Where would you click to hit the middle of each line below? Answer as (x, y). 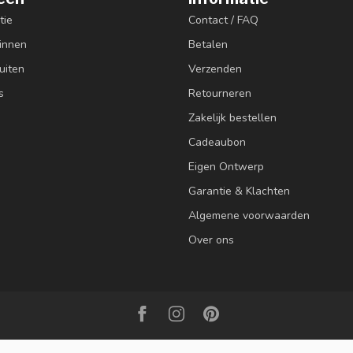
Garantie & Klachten (239, 191)
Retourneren (220, 93)
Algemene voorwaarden (249, 216)
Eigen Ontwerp (226, 167)
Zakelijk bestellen (232, 118)
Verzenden (215, 69)
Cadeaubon (217, 142)
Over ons (211, 240)
